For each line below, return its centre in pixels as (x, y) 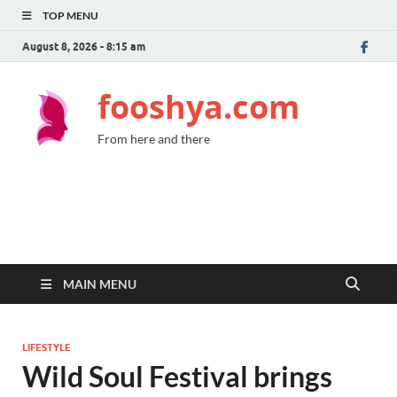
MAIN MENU (100, 284)
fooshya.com (198, 107)
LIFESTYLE (47, 347)
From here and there (154, 139)
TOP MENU (70, 16)
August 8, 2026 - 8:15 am (84, 46)
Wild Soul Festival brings (177, 376)
